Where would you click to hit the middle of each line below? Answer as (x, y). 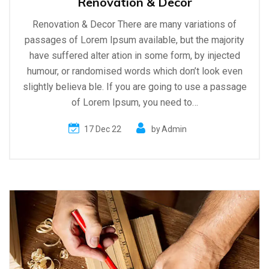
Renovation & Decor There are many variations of (134, 25)
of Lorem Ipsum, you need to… (134, 103)
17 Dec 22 (102, 129)
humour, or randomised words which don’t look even (134, 71)
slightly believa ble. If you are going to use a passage (134, 87)
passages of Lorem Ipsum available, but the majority (134, 40)
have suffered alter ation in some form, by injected (134, 56)
